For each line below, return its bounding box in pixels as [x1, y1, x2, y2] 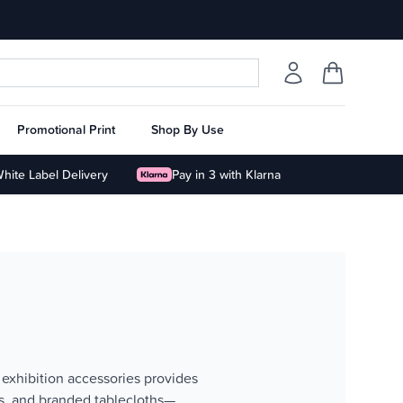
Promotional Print [17, 121, 115, 139]
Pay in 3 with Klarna [171, 166, 281, 184]
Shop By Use [151, 121, 224, 139]
